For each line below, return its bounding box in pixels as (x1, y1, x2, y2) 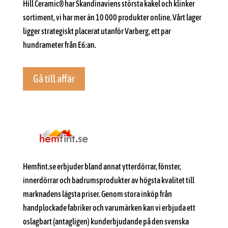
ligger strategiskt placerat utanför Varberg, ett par (22, 26, 171, 36)
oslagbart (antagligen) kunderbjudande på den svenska (22, 216, 189, 226)
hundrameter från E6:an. (22, 40, 96, 49)
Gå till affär (33, 72, 75, 84)
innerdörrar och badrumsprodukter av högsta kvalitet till (22, 175, 194, 185)
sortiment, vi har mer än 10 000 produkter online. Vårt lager (22, 12, 202, 22)
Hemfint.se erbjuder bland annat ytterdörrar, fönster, (22, 161, 181, 171)
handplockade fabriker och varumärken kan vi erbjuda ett (22, 203, 195, 212)
